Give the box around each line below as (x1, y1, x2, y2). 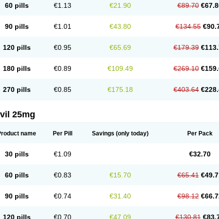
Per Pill (53, 130, 72, 137)
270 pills (2, 86, 31, 93)
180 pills (2, 65, 31, 72)
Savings (92, 130, 114, 137)
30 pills (4, 150, 29, 158)
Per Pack (187, 130, 213, 137)
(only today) (114, 130, 149, 137)
